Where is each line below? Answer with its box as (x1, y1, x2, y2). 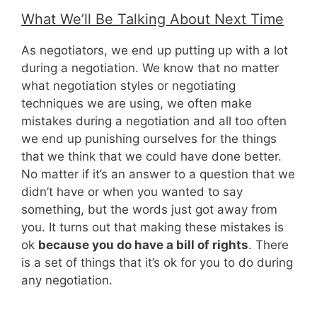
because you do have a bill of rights (38, 238, 248, 253)
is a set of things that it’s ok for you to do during (21, 255, 293, 270)
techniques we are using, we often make (21, 96, 252, 111)
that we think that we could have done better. (21, 149, 282, 164)
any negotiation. (21, 273, 113, 288)
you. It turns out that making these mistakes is (21, 220, 284, 235)
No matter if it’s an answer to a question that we (21, 167, 295, 182)
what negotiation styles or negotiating (21, 79, 236, 93)
